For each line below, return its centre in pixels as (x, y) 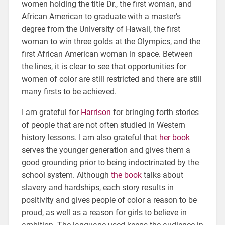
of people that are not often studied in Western (103, 125)
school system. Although (66, 175)
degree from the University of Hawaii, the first (101, 29)
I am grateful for (51, 112)
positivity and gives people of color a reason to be (109, 200)
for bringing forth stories (155, 112)
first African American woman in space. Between (107, 54)
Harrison (96, 112)
